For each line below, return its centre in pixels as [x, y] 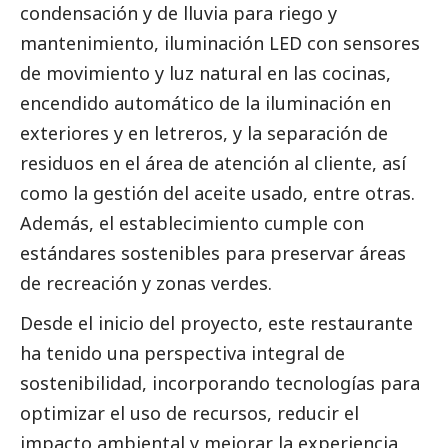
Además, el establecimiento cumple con [192, 222]
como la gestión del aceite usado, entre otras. [217, 192]
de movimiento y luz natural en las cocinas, [205, 72]
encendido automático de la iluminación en [205, 102]
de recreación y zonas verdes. [146, 282]
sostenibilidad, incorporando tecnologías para [220, 382]
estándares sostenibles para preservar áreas [213, 252]
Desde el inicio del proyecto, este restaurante [216, 322]
